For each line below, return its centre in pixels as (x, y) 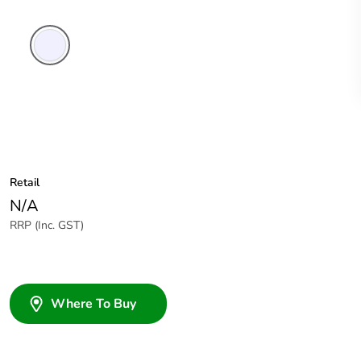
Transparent (61, 74)
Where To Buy (93, 304)
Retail (25, 183)
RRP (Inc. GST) (47, 226)
